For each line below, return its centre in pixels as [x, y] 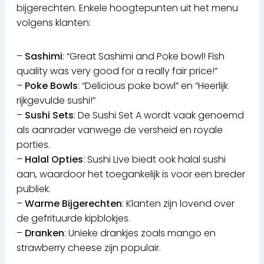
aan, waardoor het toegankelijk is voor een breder [131, 174]
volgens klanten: [54, 23]
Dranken [44, 233]
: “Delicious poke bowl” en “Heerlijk [153, 86]
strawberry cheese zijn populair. [89, 248]
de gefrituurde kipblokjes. [73, 219]
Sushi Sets [49, 115]
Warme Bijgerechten [73, 204]
